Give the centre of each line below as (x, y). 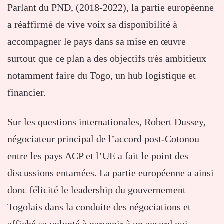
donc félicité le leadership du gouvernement (97, 190)
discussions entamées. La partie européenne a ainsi (111, 173)
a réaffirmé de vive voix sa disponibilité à (92, 24)
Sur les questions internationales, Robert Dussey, (107, 122)
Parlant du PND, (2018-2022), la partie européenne (111, 7)
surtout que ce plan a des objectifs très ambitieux (107, 58)
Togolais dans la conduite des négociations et (99, 207)
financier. (27, 92)
